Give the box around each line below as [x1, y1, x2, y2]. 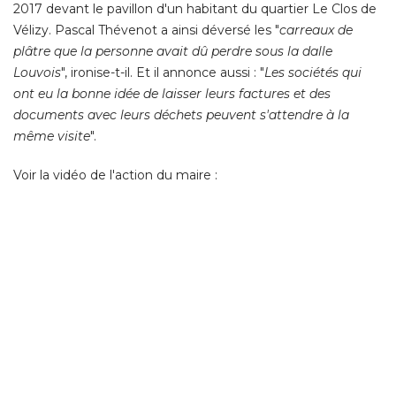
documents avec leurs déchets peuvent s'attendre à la [13, 107, 349, 124]
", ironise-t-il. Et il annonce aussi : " [61, 65, 264, 81]
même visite [13, 128, 90, 145]
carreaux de [279, 22, 353, 39]
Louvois [13, 65, 61, 81]
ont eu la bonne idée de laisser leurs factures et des [13, 86, 331, 103]
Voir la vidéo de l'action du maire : [13, 167, 217, 184]
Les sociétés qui [264, 65, 362, 81]
